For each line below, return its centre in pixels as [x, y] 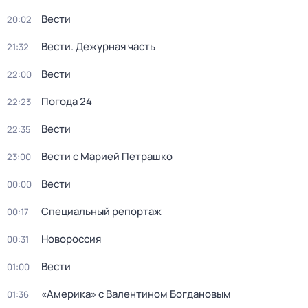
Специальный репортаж [101, 211]
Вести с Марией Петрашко [107, 156]
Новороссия [71, 239]
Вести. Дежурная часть [98, 46]
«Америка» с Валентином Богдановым [136, 294]
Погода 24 [67, 101]
